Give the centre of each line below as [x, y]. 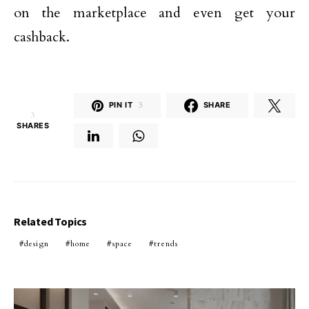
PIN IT [121, 105]
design [37, 243]
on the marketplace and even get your [154, 12]
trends [166, 243]
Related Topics [51, 221]
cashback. [42, 37]
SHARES [33, 125]
